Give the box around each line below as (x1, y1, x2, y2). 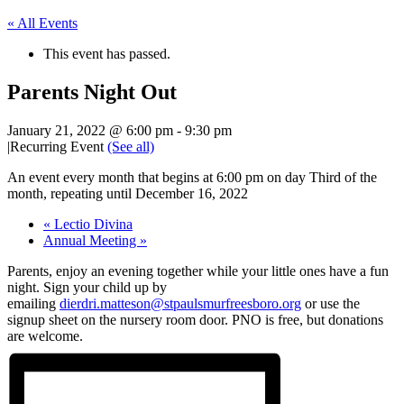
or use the (301, 295, 360, 311)
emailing (7, 295, 60, 311)
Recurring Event (10, 138, 107, 154)
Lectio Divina (50, 216, 133, 232)
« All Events (7, 15, 78, 31)
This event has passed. (43, 46, 170, 61)
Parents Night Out (7, 79, 177, 104)
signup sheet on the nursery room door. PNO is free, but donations (7, 311, 383, 327)
